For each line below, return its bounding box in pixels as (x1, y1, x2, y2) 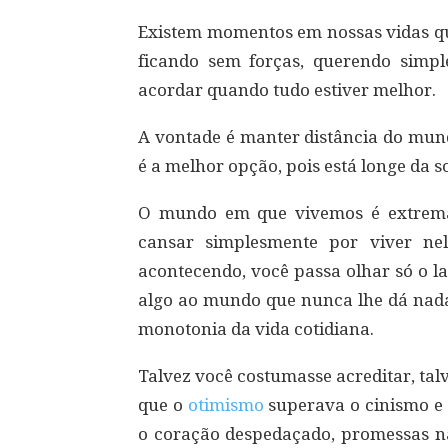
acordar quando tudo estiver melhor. (138, 80, 436, 101)
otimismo (187, 395, 264, 416)
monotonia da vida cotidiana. (138, 319, 374, 340)
